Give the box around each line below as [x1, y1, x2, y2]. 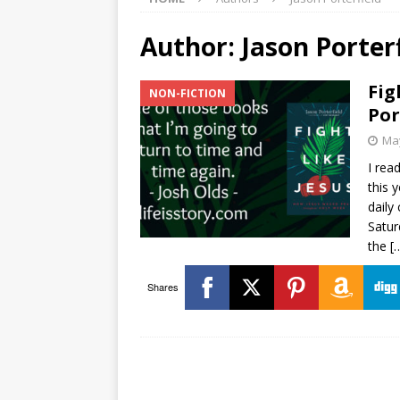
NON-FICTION [149, 85, 226, 101]
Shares [146, 279, 179, 295]
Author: [140, 29, 241, 63]
